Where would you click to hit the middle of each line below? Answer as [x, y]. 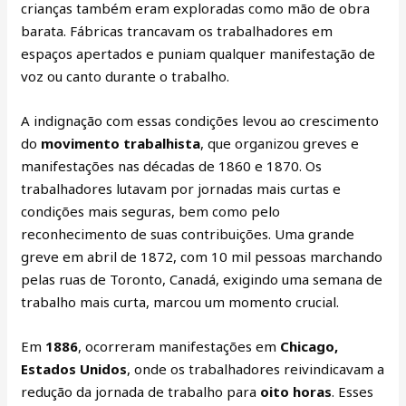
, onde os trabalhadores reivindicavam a [256, 368]
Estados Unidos [74, 368]
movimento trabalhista [121, 143]
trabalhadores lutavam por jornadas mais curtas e [181, 188]
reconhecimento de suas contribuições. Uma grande [188, 233]
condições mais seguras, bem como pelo [151, 211]
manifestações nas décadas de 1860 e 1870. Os [172, 165]
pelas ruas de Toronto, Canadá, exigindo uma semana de [202, 279]
